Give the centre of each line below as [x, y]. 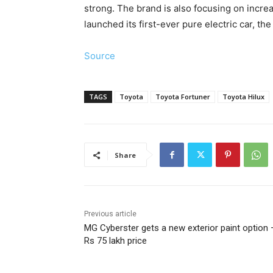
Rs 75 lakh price [115, 241]
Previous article [110, 214]
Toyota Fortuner [183, 97]
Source [100, 56]
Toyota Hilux [243, 97]
